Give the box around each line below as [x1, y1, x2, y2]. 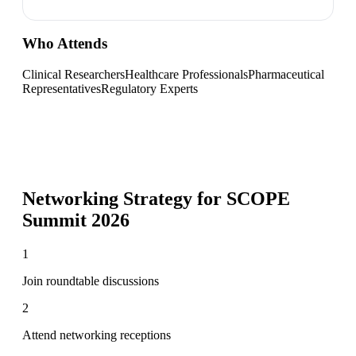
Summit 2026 [22, 209, 130, 230]
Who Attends [22, 35, 107, 52]
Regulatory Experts [101, 81, 198, 95]
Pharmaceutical [248, 67, 324, 81]
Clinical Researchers [22, 67, 125, 81]
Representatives [22, 81, 101, 95]
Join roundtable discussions [22, 273, 159, 288]
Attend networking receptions [22, 327, 171, 342]
